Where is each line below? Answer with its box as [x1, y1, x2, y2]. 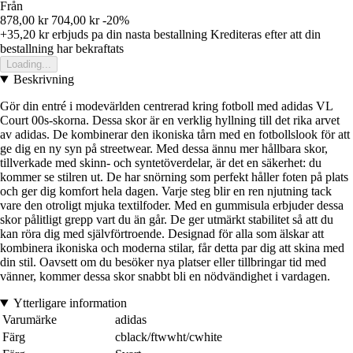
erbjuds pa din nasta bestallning [49, 28, 207, 42]
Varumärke [2, 313, 57, 327]
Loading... [6, 58, 51, 71]
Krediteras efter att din [210, 28, 321, 42]
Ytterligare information [13, 296, 127, 310]
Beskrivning [13, 72, 74, 87]
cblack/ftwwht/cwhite [115, 330, 222, 344]
